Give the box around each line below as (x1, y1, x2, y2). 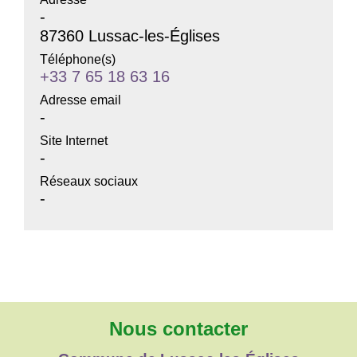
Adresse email (40, 92, 121, 107)
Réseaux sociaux (40, 174, 138, 188)
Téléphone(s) (40, 52, 116, 66)
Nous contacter (109, 317, 248, 339)
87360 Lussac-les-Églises (40, 26, 220, 45)
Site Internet (40, 133, 108, 147)
